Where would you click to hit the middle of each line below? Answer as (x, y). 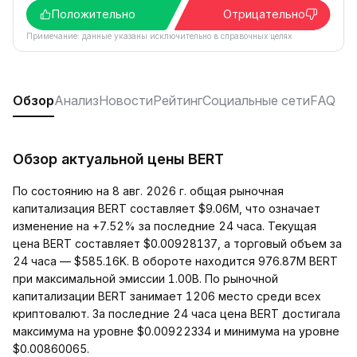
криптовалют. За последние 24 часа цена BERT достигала (177, 314)
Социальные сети (256, 100)
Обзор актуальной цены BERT (118, 159)
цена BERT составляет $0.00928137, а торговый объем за (177, 243)
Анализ (76, 100)
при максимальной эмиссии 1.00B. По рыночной (145, 279)
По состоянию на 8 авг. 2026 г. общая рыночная (148, 191)
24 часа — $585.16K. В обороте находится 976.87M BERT (175, 261)
